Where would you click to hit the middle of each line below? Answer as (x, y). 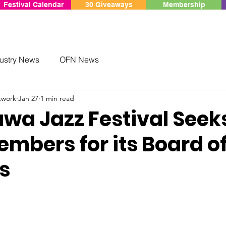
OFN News (79, 60)
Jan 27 (28, 98)
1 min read (57, 98)
